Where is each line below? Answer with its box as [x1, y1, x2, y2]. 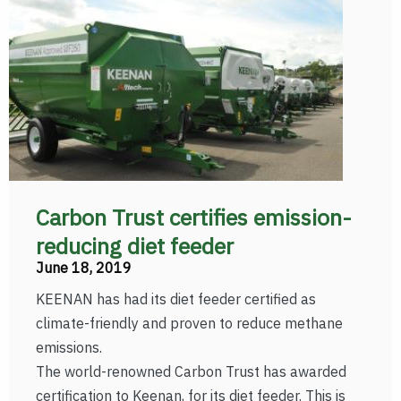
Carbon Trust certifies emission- [36, 202, 352, 232]
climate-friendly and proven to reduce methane [36, 314, 343, 332]
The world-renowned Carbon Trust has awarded [36, 363, 346, 380]
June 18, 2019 [36, 259, 132, 277]
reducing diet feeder [36, 231, 234, 260]
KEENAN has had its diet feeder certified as [36, 290, 316, 308]
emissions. [36, 338, 102, 356]
